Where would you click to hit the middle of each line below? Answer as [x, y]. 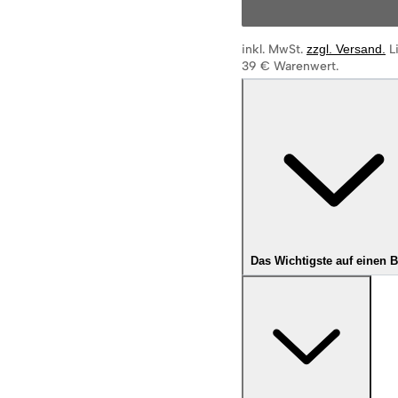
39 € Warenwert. [290, 67]
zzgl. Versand [344, 49]
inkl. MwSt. [274, 50]
